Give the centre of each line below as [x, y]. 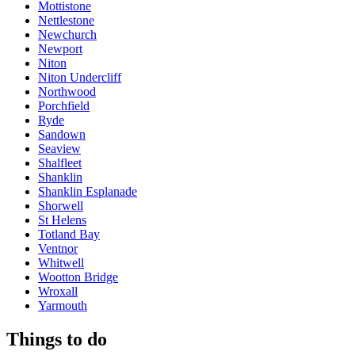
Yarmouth [63, 305]
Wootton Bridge [78, 277]
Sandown [62, 134]
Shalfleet [60, 162]
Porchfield [64, 105]
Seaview [59, 148]
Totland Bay [69, 234]
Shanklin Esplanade [88, 191]
